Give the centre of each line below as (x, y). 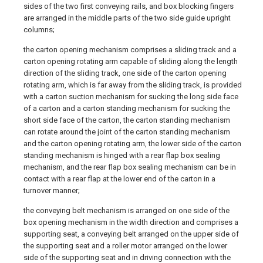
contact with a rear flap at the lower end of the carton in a (119, 179)
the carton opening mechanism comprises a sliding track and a (130, 50)
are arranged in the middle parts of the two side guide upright (127, 18)
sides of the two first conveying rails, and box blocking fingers (129, 6)
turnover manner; (52, 191)
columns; (39, 30)
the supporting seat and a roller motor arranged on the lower (125, 246)
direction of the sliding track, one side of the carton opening (125, 73)
